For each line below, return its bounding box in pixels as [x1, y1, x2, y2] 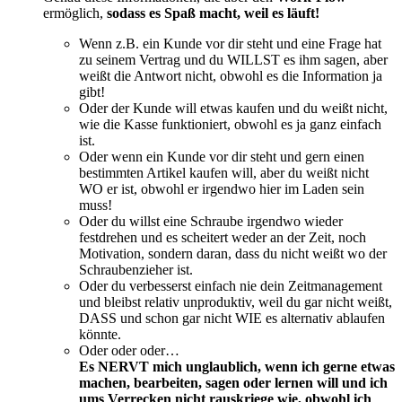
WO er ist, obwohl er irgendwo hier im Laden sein [79, 181, 364, 197]
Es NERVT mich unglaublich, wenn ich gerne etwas [79, 359, 395, 374]
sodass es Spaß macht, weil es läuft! [107, 5, 323, 21]
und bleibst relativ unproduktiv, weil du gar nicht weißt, [79, 294, 392, 310]
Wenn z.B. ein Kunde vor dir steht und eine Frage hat [79, 36, 381, 51]
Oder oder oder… [79, 343, 179, 358]
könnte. [79, 327, 121, 342]
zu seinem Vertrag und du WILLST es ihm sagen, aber [79, 52, 388, 67]
